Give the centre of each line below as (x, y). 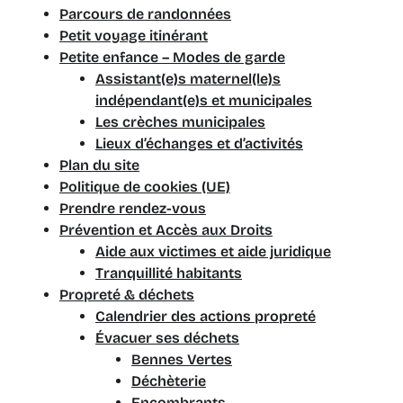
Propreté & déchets (127, 295)
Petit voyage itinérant (134, 36)
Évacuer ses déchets (167, 338)
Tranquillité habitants (169, 273)
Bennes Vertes (182, 359)
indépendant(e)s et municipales (204, 100)
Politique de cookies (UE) (145, 187)
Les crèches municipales (180, 122)
